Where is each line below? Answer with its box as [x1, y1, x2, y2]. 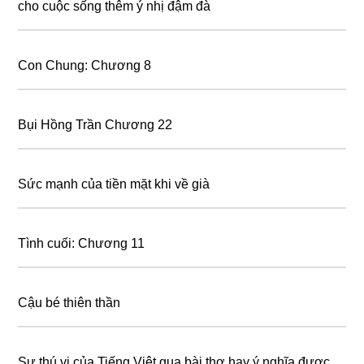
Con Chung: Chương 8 [18, 58, 152, 72]
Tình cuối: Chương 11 [18, 236, 145, 250]
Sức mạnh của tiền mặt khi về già [18, 176, 210, 191]
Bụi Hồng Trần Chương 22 [18, 117, 173, 132]
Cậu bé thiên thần [18, 295, 121, 310]
